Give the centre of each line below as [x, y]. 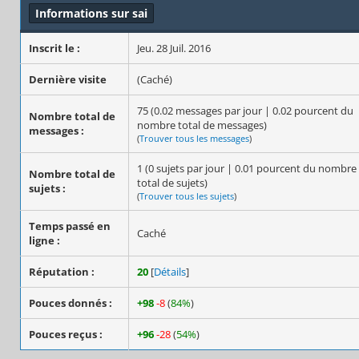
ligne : [44, 240]
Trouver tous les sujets [187, 196]
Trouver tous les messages [194, 138]
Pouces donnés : [71, 303]
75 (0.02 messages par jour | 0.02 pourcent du [245, 110]
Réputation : [62, 271]
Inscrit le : [54, 48]
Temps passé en [70, 226]
